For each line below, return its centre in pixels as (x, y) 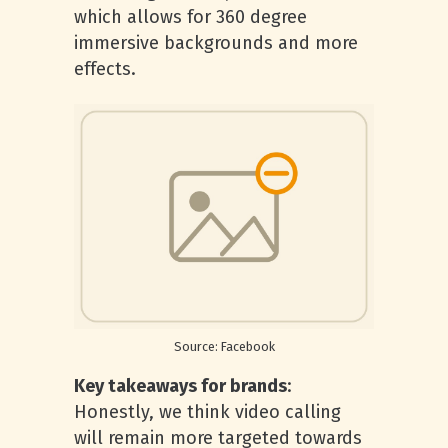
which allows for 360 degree (190, 17)
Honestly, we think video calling (207, 412)
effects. (105, 69)
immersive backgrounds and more (216, 43)
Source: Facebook (224, 346)
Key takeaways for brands (180, 386)
